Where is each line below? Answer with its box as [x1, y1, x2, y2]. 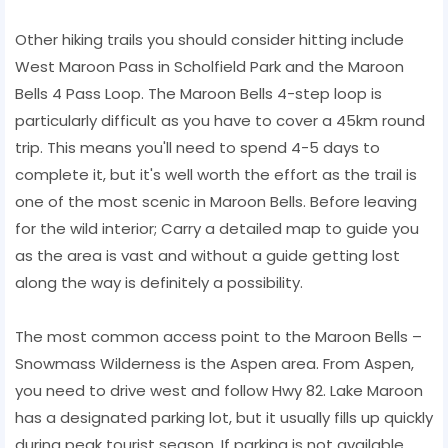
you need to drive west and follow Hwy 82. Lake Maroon [15, 379, 423, 401]
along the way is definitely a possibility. [15, 271, 303, 293]
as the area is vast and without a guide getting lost [15, 244, 400, 266]
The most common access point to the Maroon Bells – [15, 325, 422, 347]
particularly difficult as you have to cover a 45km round [15, 109, 425, 131]
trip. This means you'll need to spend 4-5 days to [15, 136, 380, 158]
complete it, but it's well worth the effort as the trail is [15, 163, 417, 185]
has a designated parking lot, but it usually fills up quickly [15, 406, 433, 428]
